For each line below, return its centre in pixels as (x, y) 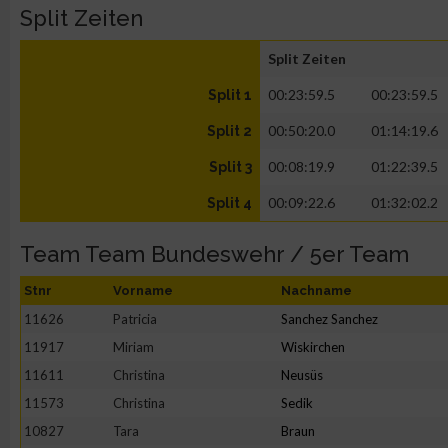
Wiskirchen (313, 347)
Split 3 (230, 167)
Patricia (135, 319)
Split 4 (229, 203)
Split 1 (230, 95)
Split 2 (229, 131)
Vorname (143, 290)
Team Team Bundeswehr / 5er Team (214, 254)
